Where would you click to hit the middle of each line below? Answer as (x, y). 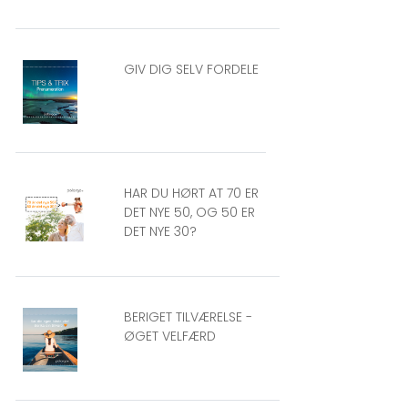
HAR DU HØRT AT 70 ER (191, 193)
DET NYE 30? (160, 231)
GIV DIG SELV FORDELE (191, 69)
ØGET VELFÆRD (170, 336)
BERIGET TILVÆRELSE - (188, 317)
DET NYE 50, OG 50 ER (189, 212)
